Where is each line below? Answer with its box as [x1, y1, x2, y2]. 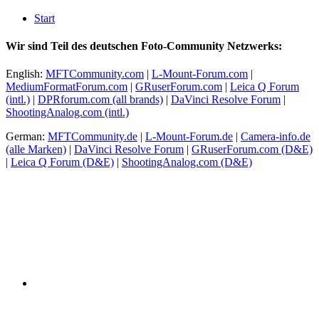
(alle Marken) [6, 143, 66, 156]
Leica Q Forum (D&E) [11, 156, 114, 169]
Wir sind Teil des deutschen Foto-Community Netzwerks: [6, 39, 282, 52]
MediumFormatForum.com [6, 80, 127, 93]
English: [6, 68, 46, 80]
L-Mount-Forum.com [152, 68, 248, 80]
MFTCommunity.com [46, 68, 144, 80]
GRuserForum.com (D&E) [192, 143, 313, 156]
